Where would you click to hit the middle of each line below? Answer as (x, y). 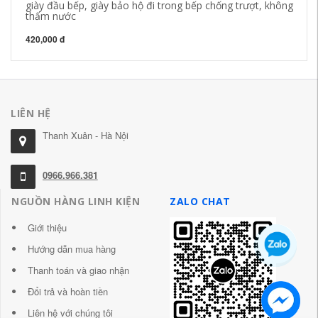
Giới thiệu (47, 228)
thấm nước (51, 16)
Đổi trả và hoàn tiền (68, 292)
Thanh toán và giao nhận (78, 270)
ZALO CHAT (200, 202)
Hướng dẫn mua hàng (72, 249)
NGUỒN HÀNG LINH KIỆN (76, 202)
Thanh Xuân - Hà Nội (85, 135)
